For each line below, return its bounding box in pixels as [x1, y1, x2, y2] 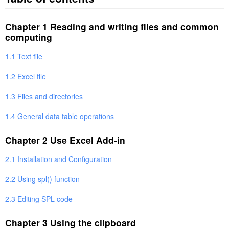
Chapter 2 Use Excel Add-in [5, 133, 125, 146]
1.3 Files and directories [5, 90, 83, 101]
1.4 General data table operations [5, 110, 114, 121]
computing [5, 30, 52, 43]
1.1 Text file [5, 51, 42, 61]
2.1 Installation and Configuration [5, 153, 112, 164]
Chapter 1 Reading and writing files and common [5, 19, 219, 33]
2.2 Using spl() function [5, 173, 80, 184]
